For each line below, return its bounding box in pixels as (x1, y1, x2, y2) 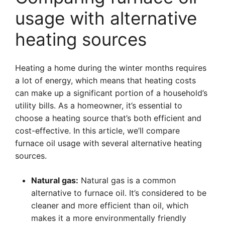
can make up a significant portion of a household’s (15, 88, 207, 98)
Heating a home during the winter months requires (15, 63, 206, 73)
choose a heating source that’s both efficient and (15, 113, 201, 123)
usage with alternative (15, 8, 197, 29)
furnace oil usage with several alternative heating (15, 138, 202, 148)
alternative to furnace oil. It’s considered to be (31, 188, 206, 198)
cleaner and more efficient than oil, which (31, 200, 188, 210)
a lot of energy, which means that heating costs (15, 75, 196, 85)
